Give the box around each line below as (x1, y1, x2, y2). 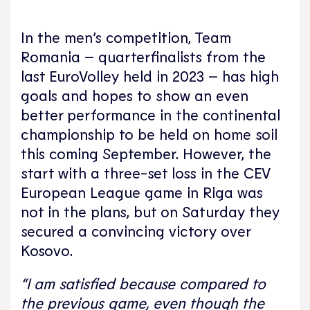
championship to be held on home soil (21, 125, 277, 143)
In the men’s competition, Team (21, 28, 231, 46)
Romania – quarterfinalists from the (21, 47, 266, 65)
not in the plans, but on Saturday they (21, 202, 280, 220)
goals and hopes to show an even (21, 86, 248, 104)
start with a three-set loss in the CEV (21, 163, 270, 181)
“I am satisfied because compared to (21, 274, 266, 292)
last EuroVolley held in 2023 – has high (21, 66, 279, 84)
